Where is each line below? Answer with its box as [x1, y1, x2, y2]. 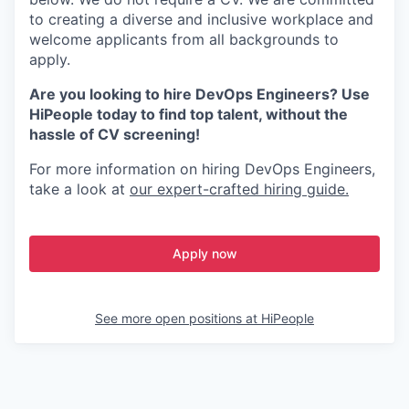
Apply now [172, 246, 237, 262]
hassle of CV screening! [29, 125, 200, 144]
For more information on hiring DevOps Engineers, [29, 160, 375, 179]
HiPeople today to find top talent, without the [29, 105, 348, 124]
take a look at [29, 180, 130, 199]
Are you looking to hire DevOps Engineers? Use [29, 85, 370, 104]
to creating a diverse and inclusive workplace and [29, 10, 373, 29]
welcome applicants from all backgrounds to [29, 30, 339, 49]
